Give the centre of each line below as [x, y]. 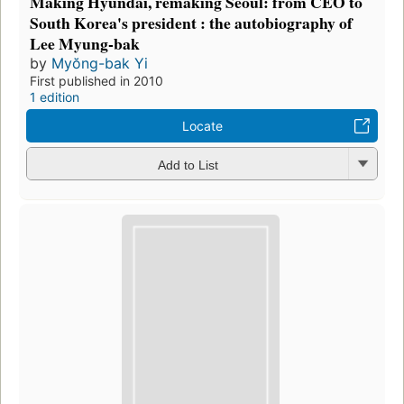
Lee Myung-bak [85, 44]
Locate [202, 126]
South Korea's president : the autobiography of [191, 23]
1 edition [55, 97]
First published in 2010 [96, 81]
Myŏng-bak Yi [100, 64]
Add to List [188, 165]
